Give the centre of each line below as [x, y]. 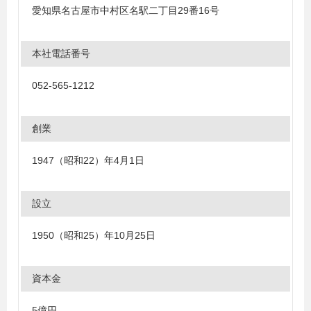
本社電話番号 [61, 53]
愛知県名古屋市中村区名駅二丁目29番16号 [126, 10]
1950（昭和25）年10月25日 [94, 235]
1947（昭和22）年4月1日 [88, 160]
